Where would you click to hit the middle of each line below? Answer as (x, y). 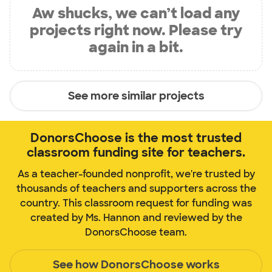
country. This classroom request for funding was (136, 203)
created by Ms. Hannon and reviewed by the (136, 218)
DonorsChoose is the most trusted (136, 138)
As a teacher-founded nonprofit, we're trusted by (136, 174)
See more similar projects (136, 96)
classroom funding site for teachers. (136, 153)
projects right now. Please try (136, 30)
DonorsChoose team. (136, 233)
